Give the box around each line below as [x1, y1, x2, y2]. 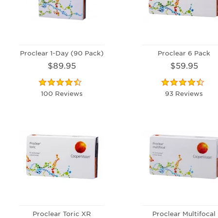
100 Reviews [40, 89, 83, 97]
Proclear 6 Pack [158, 48, 211, 57]
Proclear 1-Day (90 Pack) [19, 48, 104, 57]
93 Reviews [165, 89, 203, 97]
